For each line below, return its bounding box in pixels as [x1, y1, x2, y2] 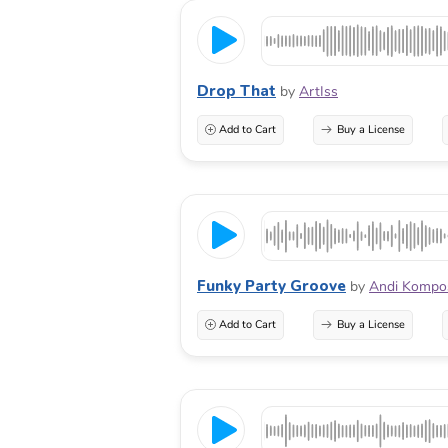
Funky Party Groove [197, 276, 346, 297]
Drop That [197, 81, 276, 102]
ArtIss [299, 82, 338, 102]
